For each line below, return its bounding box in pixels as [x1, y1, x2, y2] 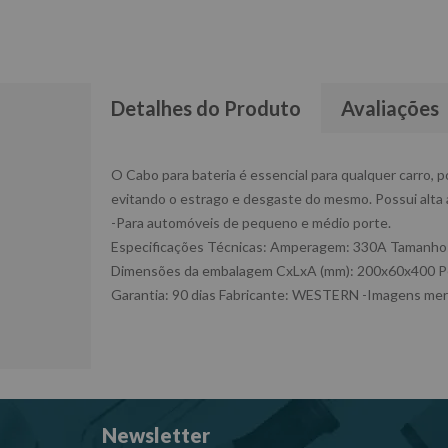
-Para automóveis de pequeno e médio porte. [111, 214, 391, 231]
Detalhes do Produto [111, 96, 301, 120]
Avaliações [341, 96, 439, 120]
